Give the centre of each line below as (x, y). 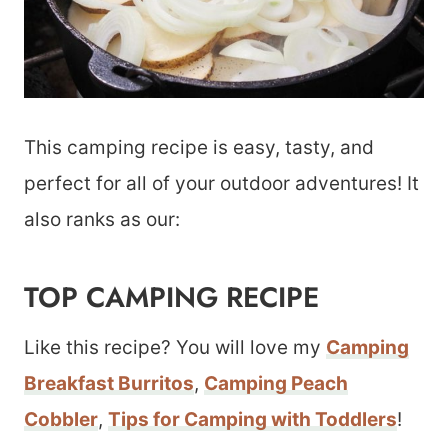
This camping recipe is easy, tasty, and (199, 147)
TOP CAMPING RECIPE (171, 297)
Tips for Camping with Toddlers (252, 419)
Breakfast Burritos (109, 383)
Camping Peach (276, 383)
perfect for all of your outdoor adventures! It (221, 183)
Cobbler (61, 419)
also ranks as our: (102, 219)
